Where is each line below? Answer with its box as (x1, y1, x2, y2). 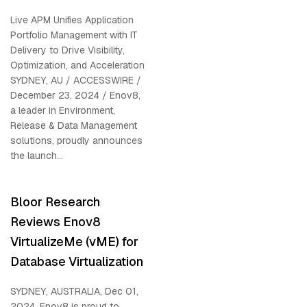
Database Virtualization (10, 253, 143, 269)
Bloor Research (10, 193, 100, 210)
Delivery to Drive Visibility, (10, 43, 125, 56)
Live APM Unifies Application (10, 13, 134, 26)
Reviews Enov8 (10, 213, 101, 230)
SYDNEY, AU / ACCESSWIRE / (10, 73, 141, 86)
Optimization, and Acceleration (10, 58, 145, 71)
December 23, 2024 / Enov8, (10, 88, 140, 101)
